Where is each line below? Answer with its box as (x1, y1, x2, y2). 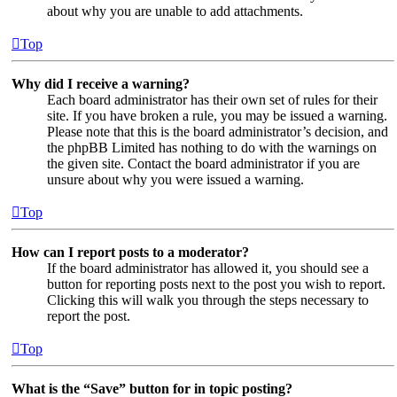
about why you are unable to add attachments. (47, 3, 303, 19)
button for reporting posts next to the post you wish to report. (47, 276, 385, 292)
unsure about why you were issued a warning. (47, 171, 304, 187)
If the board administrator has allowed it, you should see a (47, 260, 369, 276)
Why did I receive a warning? (12, 75, 190, 91)
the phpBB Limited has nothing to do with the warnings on (47, 139, 377, 155)
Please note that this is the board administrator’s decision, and (47, 123, 388, 139)
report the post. (47, 307, 130, 323)
